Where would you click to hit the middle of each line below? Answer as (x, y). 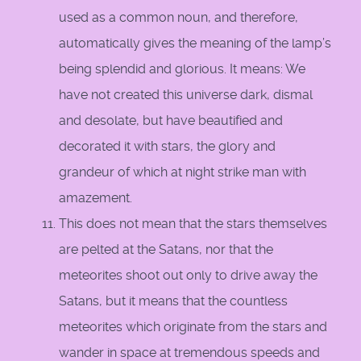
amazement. (95, 198)
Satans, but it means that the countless (173, 301)
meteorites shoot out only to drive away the (188, 276)
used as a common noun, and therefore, (178, 18)
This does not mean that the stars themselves (193, 224)
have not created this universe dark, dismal (186, 95)
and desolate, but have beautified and (171, 121)
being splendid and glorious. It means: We (182, 69)
